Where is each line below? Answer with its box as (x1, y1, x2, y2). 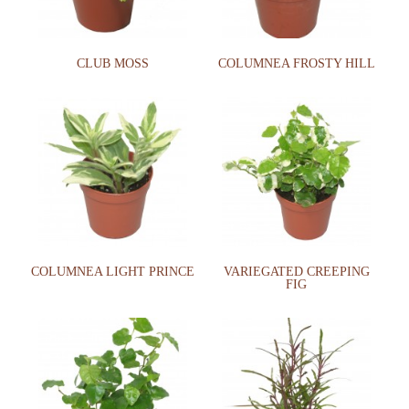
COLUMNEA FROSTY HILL (217, 57, 375, 71)
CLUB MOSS (76, 57, 149, 71)
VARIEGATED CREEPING (223, 264, 370, 278)
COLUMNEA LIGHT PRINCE (30, 264, 194, 278)
